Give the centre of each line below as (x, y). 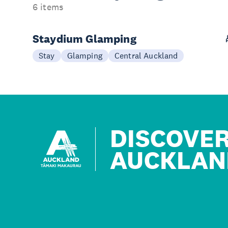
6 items (48, 7)
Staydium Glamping (84, 38)
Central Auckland (146, 55)
